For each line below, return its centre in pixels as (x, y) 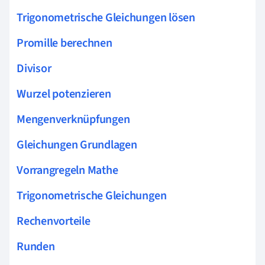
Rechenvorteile (54, 221)
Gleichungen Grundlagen (77, 145)
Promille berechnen (64, 43)
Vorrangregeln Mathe (67, 170)
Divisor (34, 68)
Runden (36, 246)
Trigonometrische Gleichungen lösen (106, 17)
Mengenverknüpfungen (73, 119)
